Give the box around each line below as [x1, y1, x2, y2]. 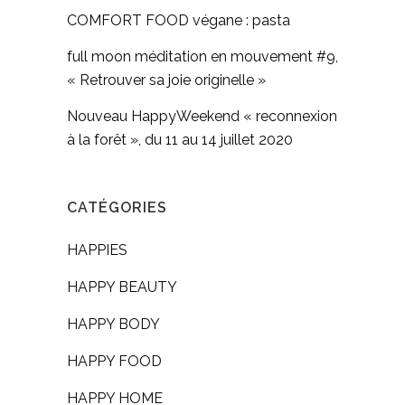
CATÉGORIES [67, 199, 167, 217]
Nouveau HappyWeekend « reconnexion [67, 108, 337, 126]
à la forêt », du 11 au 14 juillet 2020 [67, 131, 293, 149]
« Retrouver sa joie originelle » [67, 71, 266, 89]
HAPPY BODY [67, 316, 160, 334]
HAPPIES [67, 241, 127, 259]
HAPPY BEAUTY [67, 278, 177, 297]
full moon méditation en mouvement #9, [67, 48, 338, 66]
